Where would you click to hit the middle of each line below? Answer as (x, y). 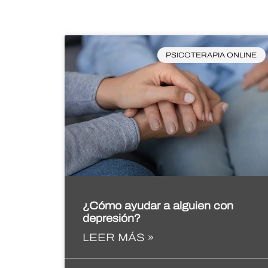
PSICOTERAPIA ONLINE (211, 55)
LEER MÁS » (118, 237)
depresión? (111, 218)
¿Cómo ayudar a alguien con (158, 206)
